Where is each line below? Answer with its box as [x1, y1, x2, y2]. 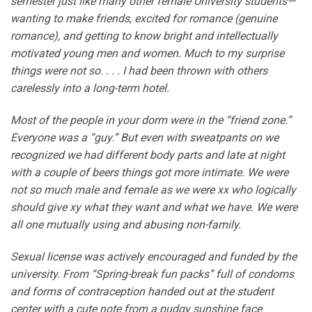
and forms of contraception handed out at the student [10, 284, 274, 298]
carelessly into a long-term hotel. [10, 81, 169, 95]
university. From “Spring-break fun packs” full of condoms [10, 267, 294, 281]
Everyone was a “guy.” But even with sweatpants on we [10, 130, 279, 144]
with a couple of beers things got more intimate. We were [10, 165, 288, 179]
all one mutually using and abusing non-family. [10, 217, 241, 231]
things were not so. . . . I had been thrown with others [10, 64, 267, 77]
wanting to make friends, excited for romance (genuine [10, 12, 277, 25]
